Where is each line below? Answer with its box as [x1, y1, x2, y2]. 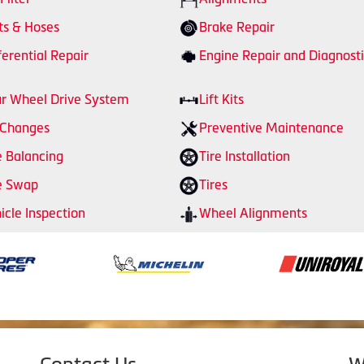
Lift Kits [199, 92, 244, 107]
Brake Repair [199, 19, 275, 35]
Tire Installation [199, 149, 290, 164]
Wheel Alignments [199, 206, 307, 221]
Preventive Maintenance [199, 120, 344, 136]
